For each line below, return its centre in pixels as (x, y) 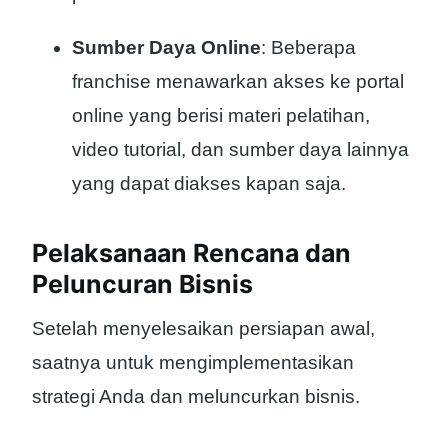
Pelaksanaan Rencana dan (191, 252)
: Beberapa (308, 47)
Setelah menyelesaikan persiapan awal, (203, 329)
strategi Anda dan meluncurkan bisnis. (196, 397)
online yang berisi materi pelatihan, (221, 115)
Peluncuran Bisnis (142, 283)
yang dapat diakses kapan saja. (209, 183)
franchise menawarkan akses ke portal (238, 81)
